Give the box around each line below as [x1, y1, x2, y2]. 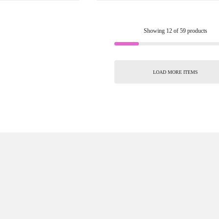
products [186, 27, 208, 34]
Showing [144, 27, 167, 34]
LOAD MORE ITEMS [153, 69, 198, 75]
